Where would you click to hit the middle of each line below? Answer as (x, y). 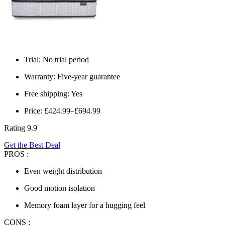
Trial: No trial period (57, 59)
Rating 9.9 (21, 128)
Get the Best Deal (32, 145)
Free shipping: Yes (53, 93)
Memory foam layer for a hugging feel (85, 205)
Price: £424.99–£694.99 (62, 110)
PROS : (16, 154)
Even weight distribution (63, 171)
